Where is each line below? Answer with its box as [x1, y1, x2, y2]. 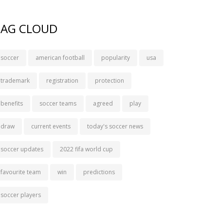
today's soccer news [87, 122, 143, 130]
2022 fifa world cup [60, 145, 113, 153]
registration [46, 76, 78, 85]
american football [36, 54, 85, 62]
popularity [101, 54, 130, 62]
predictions [83, 168, 115, 176]
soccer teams [39, 99, 76, 108]
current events [31, 122, 71, 130]
